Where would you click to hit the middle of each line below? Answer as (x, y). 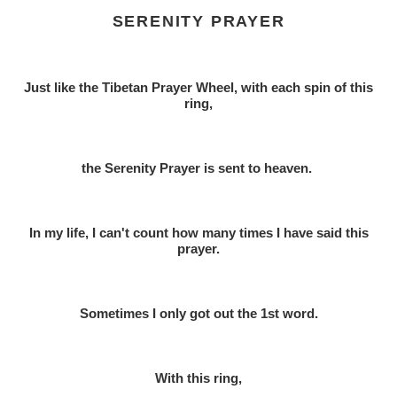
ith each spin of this (312, 88)
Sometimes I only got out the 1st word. (198, 314)
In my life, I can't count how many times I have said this (198, 233)
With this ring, (198, 378)
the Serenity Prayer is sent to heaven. (198, 168)
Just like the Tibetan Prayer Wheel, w (138, 88)
